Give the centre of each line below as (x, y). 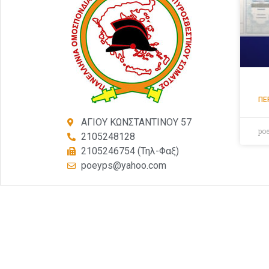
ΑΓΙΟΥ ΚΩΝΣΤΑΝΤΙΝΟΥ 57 (136, 122)
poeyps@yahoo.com (123, 165)
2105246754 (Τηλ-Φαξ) (130, 151)
